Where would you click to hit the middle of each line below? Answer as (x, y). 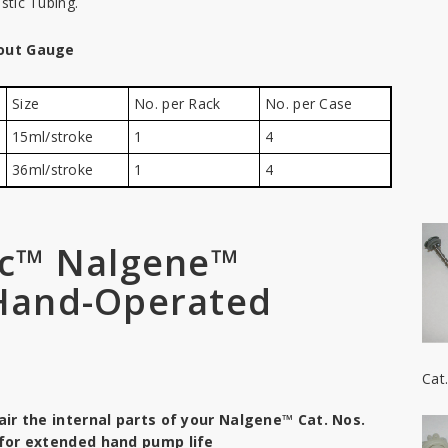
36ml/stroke (53, 169)
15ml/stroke (53, 136)
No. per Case (309, 103)
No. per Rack (177, 103)
